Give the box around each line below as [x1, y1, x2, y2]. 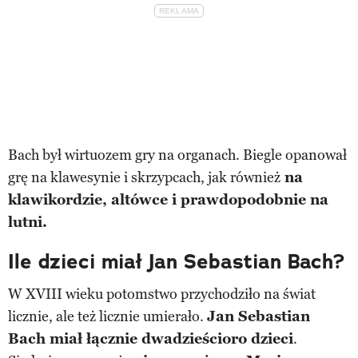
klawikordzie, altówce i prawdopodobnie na [8, 190, 328, 209]
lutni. [8, 213, 47, 231]
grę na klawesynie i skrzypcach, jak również [8, 168, 280, 186]
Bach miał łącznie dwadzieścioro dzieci [8, 329, 293, 348]
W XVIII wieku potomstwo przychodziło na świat [8, 284, 316, 303]
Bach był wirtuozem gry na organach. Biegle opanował [8, 145, 347, 164]
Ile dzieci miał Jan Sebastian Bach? [8, 248, 344, 275]
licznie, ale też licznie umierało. [8, 307, 207, 325]
